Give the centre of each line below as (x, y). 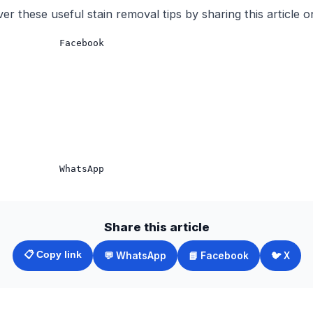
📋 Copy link (52, 255)
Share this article (156, 227)
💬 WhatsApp (135, 255)
